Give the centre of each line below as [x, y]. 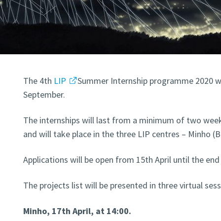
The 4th [38, 81]
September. [44, 95]
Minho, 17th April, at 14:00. [77, 211]
